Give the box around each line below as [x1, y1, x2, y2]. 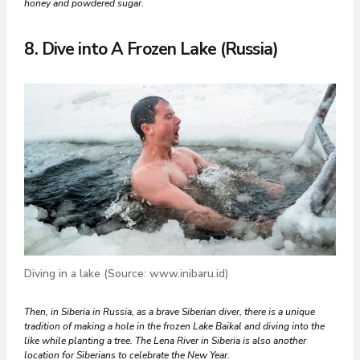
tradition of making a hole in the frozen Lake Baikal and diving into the [24, 319, 325, 333]
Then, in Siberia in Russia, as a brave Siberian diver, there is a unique [24, 305, 316, 318]
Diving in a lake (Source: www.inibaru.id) [24, 265, 229, 281]
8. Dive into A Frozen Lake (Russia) [24, 37, 278, 60]
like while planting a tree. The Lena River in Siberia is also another [24, 333, 307, 347]
